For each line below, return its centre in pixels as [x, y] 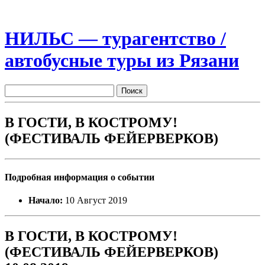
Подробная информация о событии [80, 177]
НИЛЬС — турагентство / [115, 39]
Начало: [46, 201]
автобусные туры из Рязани [122, 61]
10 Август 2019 [95, 201]
